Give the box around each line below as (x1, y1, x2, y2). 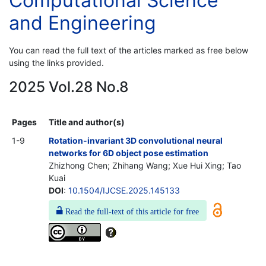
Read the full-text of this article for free (63, 205, 199, 214)
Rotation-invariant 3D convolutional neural (49, 135, 223, 145)
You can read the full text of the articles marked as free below (9, 45, 248, 55)
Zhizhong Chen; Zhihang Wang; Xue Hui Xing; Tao (49, 160, 241, 170)
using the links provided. (9, 57, 104, 68)
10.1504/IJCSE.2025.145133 (68, 185, 180, 195)
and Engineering (9, 11, 156, 34)
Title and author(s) (49, 116, 125, 127)
